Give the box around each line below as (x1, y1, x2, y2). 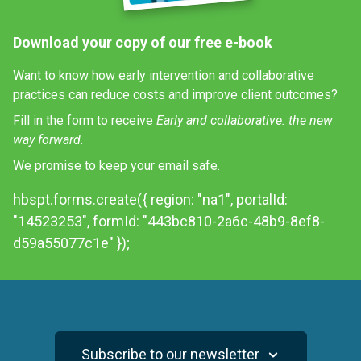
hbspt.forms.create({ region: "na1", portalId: (13, 190, 288, 208)
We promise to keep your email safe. (13, 157, 220, 173)
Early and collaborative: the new (156, 112, 333, 128)
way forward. (13, 131, 84, 147)
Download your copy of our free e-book (13, 33, 272, 51)
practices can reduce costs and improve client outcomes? (13, 86, 338, 102)
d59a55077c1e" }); (13, 234, 130, 251)
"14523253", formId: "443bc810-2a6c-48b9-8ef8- (13, 212, 325, 230)
